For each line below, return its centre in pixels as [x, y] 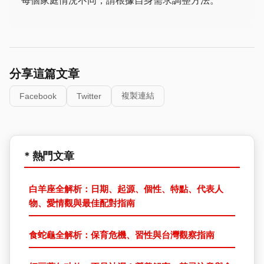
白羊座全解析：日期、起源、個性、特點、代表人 [126, 189]
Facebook [38, 96]
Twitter [89, 96]
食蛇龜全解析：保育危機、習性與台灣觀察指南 [122, 235]
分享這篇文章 [44, 74]
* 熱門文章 [49, 156]
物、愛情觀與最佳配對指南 [82, 203]
